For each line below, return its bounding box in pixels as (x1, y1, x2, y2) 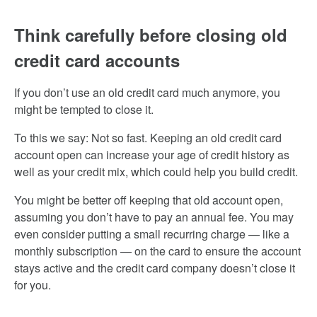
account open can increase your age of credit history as (14, 146, 289, 163)
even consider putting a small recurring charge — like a (14, 226, 289, 242)
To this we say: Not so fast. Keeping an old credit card (14, 129, 282, 146)
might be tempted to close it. (14, 101, 154, 117)
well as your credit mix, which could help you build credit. (14, 163, 298, 180)
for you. (14, 277, 51, 293)
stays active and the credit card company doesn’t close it (14, 260, 295, 276)
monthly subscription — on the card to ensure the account (14, 243, 301, 259)
